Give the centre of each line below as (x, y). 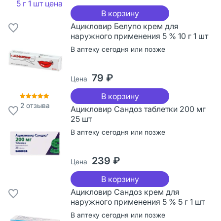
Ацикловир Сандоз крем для (125, 192)
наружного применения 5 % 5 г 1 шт (138, 202)
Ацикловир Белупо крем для (125, 26)
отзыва (37, 105)
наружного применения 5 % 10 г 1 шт (139, 36)
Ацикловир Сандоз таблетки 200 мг (138, 109)
